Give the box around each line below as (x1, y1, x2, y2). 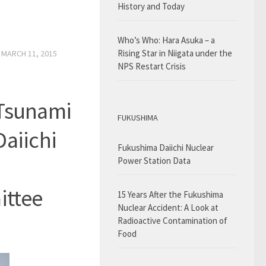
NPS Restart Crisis (118, 61, 186, 72)
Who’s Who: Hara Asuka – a (118, 34, 215, 46)
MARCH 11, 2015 (1, 48, 57, 59)
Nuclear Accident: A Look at (118, 202, 218, 213)
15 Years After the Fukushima (118, 189, 223, 200)
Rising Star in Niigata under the (118, 47, 232, 59)
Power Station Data (118, 155, 191, 166)
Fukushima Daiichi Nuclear (118, 142, 214, 153)
